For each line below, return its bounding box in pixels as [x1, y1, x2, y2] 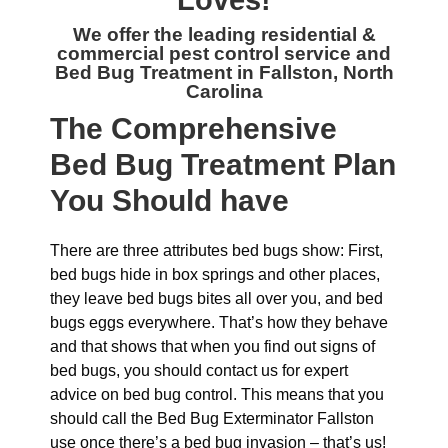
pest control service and [169, 43, 391, 64]
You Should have [50, 184, 289, 217]
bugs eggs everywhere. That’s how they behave [50, 314, 388, 331]
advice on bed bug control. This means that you [50, 386, 384, 403]
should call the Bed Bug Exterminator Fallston [50, 410, 374, 427]
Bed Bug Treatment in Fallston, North [54, 62, 394, 83]
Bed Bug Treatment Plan [50, 148, 396, 181]
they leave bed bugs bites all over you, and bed [50, 290, 383, 307]
